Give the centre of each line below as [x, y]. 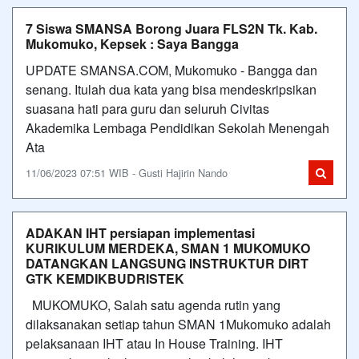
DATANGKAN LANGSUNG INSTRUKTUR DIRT [167, 263]
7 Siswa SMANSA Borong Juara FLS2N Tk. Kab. [171, 28]
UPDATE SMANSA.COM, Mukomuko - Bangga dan [171, 70]
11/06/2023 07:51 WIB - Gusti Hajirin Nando [127, 173]
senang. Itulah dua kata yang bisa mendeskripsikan [171, 89]
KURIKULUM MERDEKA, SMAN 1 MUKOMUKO [168, 248]
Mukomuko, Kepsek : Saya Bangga [132, 44]
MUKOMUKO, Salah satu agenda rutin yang [153, 305]
